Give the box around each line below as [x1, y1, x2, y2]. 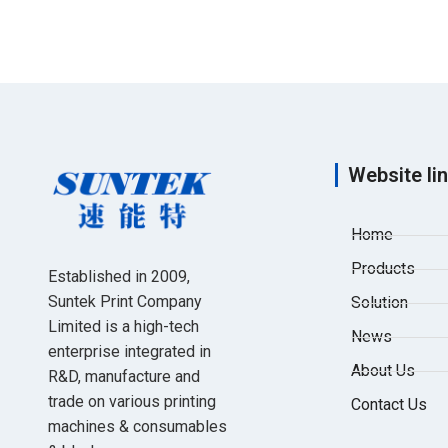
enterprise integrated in [48, 341, 211, 361]
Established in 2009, [48, 266, 190, 286]
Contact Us [351, 395, 428, 415]
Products [351, 259, 416, 279]
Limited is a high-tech [48, 316, 199, 336]
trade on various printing [48, 391, 216, 411]
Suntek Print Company [48, 291, 202, 311]
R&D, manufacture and [48, 366, 200, 386]
